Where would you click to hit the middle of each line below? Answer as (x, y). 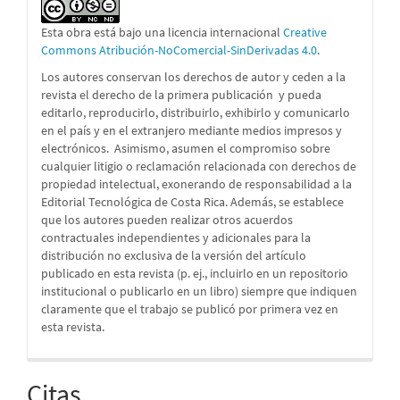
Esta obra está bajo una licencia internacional (162, 33)
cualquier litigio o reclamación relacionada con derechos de (199, 167)
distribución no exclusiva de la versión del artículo (174, 256)
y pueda (300, 95)
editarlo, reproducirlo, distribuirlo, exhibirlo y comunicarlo (196, 113)
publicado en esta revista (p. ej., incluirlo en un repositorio (195, 274)
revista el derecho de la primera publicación (158, 95)
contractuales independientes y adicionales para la (176, 238)
